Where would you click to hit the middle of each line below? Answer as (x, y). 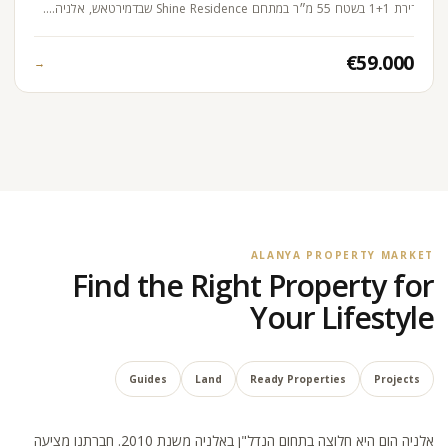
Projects (397, 378)
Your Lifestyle (341, 317)
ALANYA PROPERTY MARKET (342, 254)
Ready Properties (298, 378)
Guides (148, 378)
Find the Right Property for (253, 285)
